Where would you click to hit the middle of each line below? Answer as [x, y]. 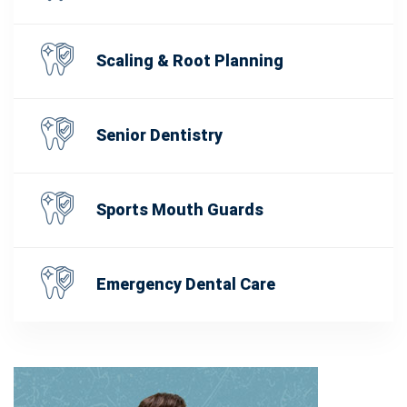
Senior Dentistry [159, 135]
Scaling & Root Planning [190, 61]
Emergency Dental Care [186, 284]
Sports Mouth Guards [180, 210]
